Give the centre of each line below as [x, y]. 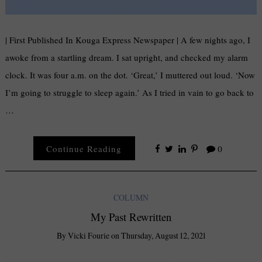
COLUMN [131, 198]
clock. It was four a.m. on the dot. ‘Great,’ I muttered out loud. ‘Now [130, 75]
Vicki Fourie [88, 236]
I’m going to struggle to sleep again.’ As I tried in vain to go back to [130, 93]
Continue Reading [84, 148]
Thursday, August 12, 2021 [163, 236]
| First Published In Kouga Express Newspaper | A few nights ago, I [128, 40]
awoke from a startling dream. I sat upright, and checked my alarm [127, 58]
